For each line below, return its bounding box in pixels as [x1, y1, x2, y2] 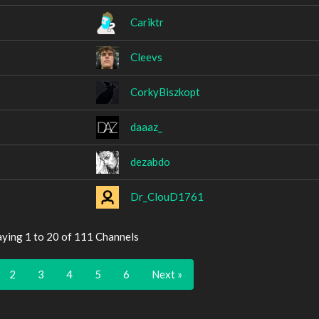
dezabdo [130, 155, 170, 168]
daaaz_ [130, 120, 162, 133]
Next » [151, 267, 182, 281]
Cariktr [130, 15, 164, 28]
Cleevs [130, 50, 162, 63]
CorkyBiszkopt [130, 85, 200, 98]
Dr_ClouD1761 [130, 189, 204, 203]
